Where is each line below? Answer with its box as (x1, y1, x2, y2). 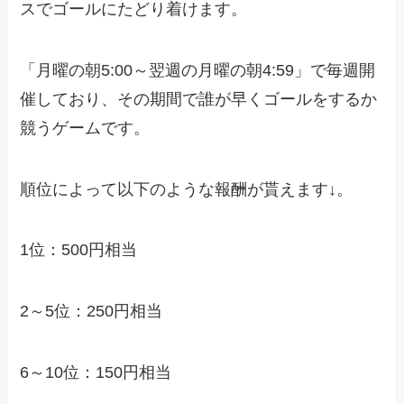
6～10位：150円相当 (20, 363, 172, 382)
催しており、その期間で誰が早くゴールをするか (20, 89, 378, 108)
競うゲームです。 (20, 118, 151, 137)
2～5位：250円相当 (20, 302, 163, 321)
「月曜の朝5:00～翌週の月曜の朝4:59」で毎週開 (20, 60, 376, 79)
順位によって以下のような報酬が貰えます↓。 (20, 179, 353, 198)
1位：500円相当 (20, 241, 138, 260)
